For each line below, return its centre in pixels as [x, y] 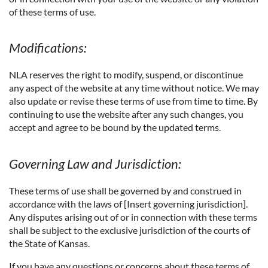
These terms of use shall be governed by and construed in [125, 190]
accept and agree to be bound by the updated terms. [115, 127]
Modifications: [48, 48]
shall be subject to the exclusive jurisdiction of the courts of [130, 230]
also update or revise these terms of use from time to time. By [133, 101]
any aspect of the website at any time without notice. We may [134, 88]
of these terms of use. [52, 11]
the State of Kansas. [49, 243]
